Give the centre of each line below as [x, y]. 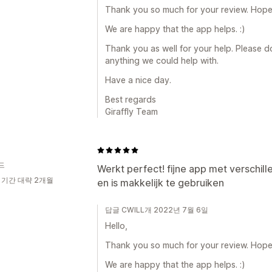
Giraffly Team [131, 111]
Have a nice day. [138, 80]
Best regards [131, 99]
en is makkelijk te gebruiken [161, 183]
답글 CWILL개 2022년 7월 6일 [157, 210]
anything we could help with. [162, 60]
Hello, [116, 226]
